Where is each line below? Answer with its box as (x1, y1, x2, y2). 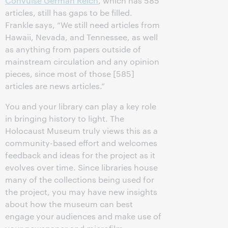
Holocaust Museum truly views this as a (5, 125, 158, 136)
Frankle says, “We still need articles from (5, 19, 160, 30)
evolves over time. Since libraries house (5, 162, 158, 173)
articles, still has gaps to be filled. (5, 7, 132, 18)
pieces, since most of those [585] (5, 68, 134, 79)
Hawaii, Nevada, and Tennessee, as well (5, 32, 158, 42)
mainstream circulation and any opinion (5, 56, 159, 67)
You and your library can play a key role (5, 101, 156, 111)
